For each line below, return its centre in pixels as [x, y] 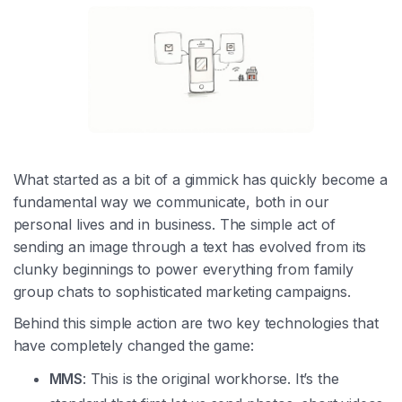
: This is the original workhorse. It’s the [210, 379]
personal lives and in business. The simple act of [174, 225]
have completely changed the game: [133, 346]
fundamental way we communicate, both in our [171, 202]
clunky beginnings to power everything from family [183, 270]
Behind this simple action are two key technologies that [196, 323]
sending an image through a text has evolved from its [190, 247]
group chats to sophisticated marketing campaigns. [182, 292]
